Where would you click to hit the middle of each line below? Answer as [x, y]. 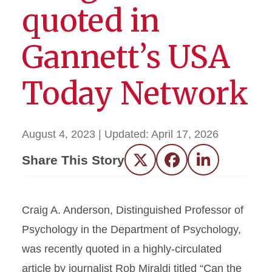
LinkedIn [224, 164]
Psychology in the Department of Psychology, [131, 229]
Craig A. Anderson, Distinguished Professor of [133, 210]
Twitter [156, 164]
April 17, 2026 [185, 134]
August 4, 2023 [59, 134]
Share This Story [73, 160]
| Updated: [125, 134]
